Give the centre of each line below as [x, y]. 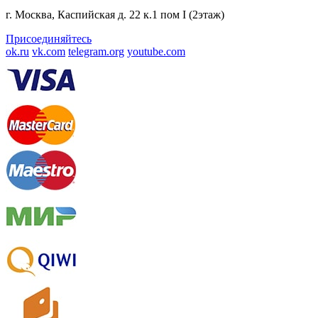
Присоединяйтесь [49, 39]
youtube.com [156, 52]
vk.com [49, 52]
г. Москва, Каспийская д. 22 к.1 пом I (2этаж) [115, 15]
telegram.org [96, 52]
